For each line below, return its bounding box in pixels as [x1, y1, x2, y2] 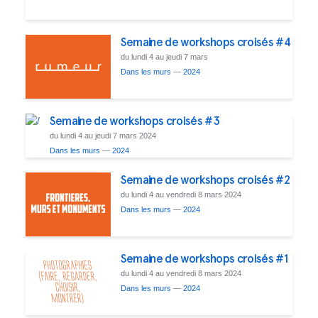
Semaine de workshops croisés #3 [49, 113, 219, 128]
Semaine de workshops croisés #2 [120, 172, 290, 187]
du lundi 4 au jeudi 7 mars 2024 [49, 131, 156, 140]
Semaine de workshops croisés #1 [120, 251, 287, 265]
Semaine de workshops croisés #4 [120, 34, 290, 49]
